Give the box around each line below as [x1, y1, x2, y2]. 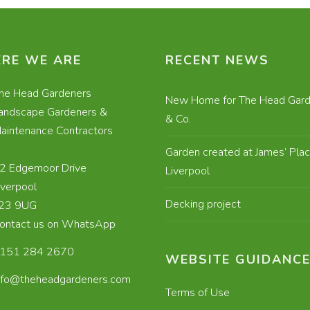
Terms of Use [165, 285, 230, 301]
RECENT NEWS [165, 52, 269, 69]
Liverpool [165, 163, 210, 179]
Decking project [165, 197, 241, 212]
